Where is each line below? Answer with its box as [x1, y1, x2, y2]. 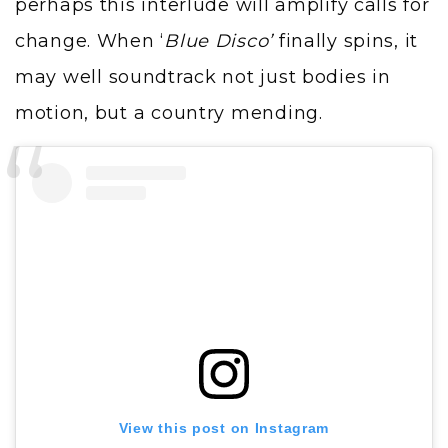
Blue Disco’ [164, 29, 274, 52]
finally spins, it [273, 29, 419, 52]
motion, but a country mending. [15, 101, 329, 124]
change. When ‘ [15, 29, 165, 52]
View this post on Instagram [118, 419, 330, 436]
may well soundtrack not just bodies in [15, 65, 391, 88]
